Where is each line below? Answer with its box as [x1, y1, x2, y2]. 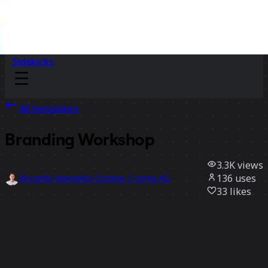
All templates [19, 102, 79, 116]
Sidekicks [12, 55, 54, 69]
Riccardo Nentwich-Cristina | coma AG [19, 172, 170, 184]
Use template [10, 211, 56, 220]
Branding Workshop [5, 129, 155, 150]
